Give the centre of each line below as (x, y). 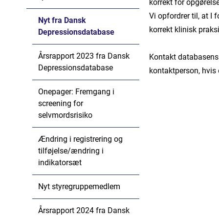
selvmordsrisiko (65, 115)
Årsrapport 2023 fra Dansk (84, 56)
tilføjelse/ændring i (71, 151)
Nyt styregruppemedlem (79, 186)
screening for (60, 103)
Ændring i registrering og (80, 139)
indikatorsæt (60, 163)
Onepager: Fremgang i (76, 92)
